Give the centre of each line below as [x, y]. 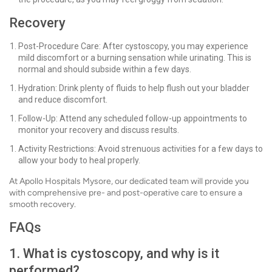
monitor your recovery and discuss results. [99, 130]
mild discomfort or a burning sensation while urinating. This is [135, 58]
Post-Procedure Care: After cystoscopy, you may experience [133, 46]
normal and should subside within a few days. [105, 69]
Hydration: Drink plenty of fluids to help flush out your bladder [134, 88]
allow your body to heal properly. [79, 160]
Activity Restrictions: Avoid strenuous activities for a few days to [141, 149]
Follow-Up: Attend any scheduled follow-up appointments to [133, 118]
